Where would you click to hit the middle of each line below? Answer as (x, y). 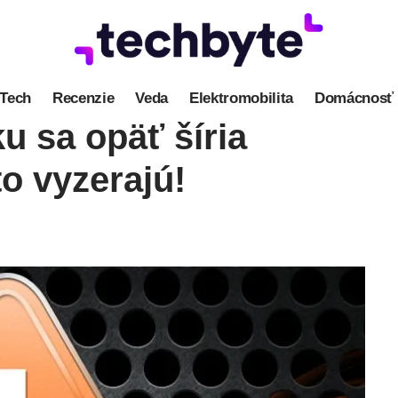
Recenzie (84, 98)
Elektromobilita (241, 98)
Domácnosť (354, 98)
